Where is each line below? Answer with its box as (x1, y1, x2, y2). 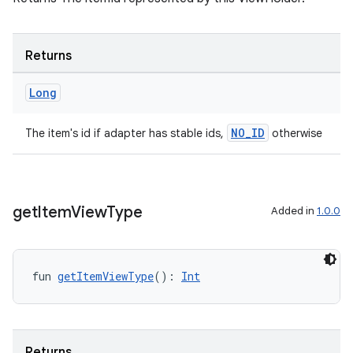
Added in (271, 204, 317, 217)
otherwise (269, 126, 322, 140)
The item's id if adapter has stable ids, (25, 126, 227, 140)
